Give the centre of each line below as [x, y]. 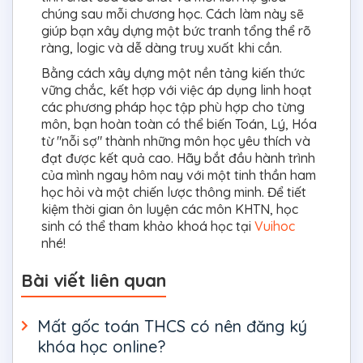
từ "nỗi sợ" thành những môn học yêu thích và [176, 141]
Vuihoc [275, 226]
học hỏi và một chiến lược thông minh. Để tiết [174, 192]
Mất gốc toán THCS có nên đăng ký [172, 326]
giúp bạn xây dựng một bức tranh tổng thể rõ [176, 30]
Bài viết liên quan [94, 280]
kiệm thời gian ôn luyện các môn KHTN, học [170, 209]
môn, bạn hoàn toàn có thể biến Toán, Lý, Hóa [179, 124]
